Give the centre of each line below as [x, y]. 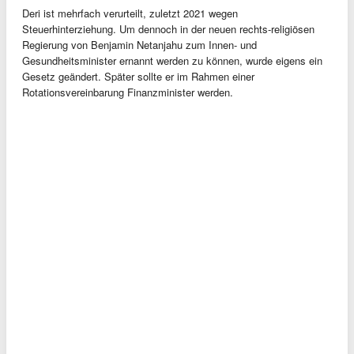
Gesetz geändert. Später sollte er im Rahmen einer [138, 76]
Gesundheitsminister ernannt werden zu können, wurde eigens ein [172, 60]
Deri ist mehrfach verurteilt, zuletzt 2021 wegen [130, 13]
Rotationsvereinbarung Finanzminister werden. [128, 92]
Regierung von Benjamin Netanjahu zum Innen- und [139, 45]
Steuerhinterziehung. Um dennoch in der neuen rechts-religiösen [168, 29]
